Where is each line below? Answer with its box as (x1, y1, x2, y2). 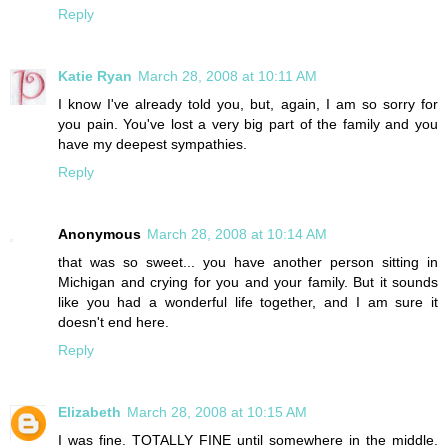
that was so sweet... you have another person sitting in (58, 253, 438, 270)
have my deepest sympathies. (58, 135, 247, 152)
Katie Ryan (58, 67, 132, 84)
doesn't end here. (58, 313, 169, 330)
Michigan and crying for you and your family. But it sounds (58, 273, 438, 290)
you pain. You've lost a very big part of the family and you (58, 115, 438, 132)
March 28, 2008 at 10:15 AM (127, 403, 307, 420)
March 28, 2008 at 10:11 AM (138, 67, 317, 84)
